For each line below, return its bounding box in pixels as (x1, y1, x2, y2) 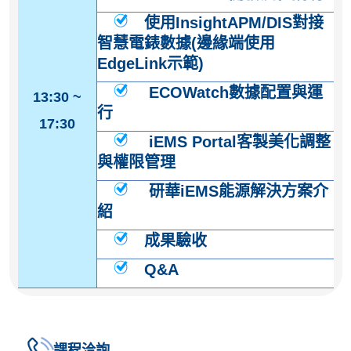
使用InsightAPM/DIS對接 (143, 13, 324, 31)
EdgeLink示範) (96, 54, 204, 72)
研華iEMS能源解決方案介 (143, 182, 328, 200)
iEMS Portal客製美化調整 (143, 132, 331, 150)
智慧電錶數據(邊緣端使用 (96, 34, 275, 52)
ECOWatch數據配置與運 (143, 83, 323, 101)
